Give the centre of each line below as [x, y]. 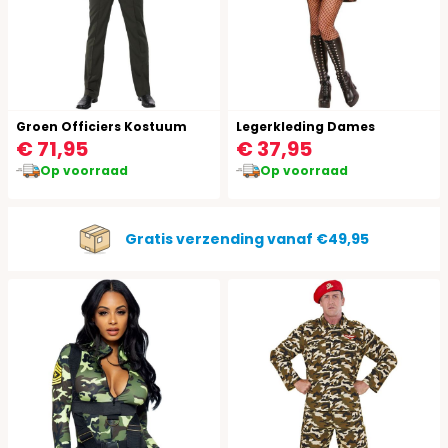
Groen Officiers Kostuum [101, 126]
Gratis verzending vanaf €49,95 [247, 238]
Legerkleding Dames [305, 126]
